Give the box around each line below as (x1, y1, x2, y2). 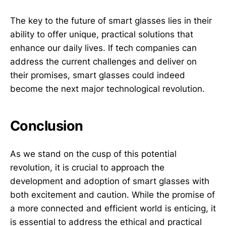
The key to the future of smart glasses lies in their (10, 16, 212, 26)
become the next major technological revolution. (10, 84, 205, 94)
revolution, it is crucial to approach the (10, 162, 164, 173)
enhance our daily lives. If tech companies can (10, 43, 197, 53)
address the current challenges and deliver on (10, 56, 197, 67)
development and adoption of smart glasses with (10, 176, 209, 186)
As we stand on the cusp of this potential (10, 148, 177, 159)
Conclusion (10, 117, 83, 134)
